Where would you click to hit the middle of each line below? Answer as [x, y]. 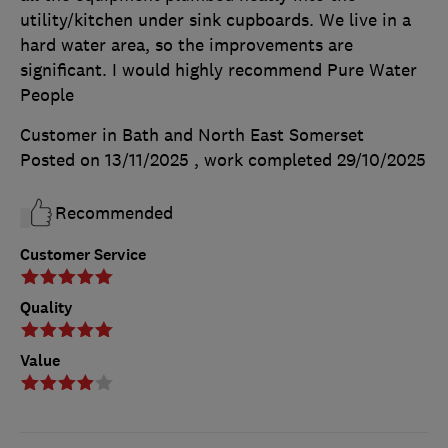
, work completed [265, 160]
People [47, 95]
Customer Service [83, 254]
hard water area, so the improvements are [186, 45]
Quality [46, 307]
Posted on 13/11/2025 [104, 160]
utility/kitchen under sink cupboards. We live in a [215, 20]
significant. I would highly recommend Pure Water [218, 70]
